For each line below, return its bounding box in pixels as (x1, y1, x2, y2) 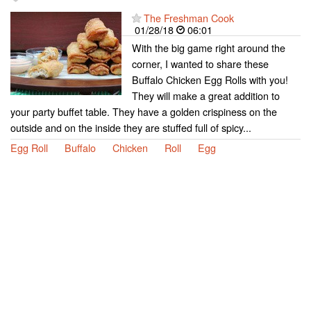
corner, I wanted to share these (132, 56, 269, 72)
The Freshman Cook (144, 10, 234, 26)
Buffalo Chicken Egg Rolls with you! (132, 72, 288, 87)
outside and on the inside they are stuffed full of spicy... (10, 120, 251, 135)
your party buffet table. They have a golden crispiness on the (10, 104, 277, 119)
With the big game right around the (132, 40, 285, 56)
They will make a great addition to (132, 88, 280, 103)
